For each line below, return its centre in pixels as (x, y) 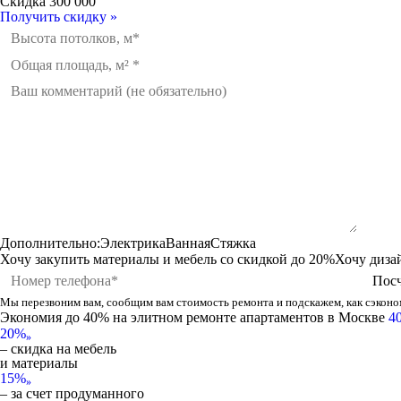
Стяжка (233, 243)
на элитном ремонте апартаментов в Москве (249, 317)
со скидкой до (264, 259)
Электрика (133, 243)
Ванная (188, 243)
